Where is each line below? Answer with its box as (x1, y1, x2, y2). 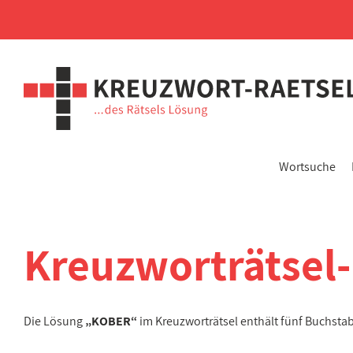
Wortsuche (279, 158, 336, 175)
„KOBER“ (85, 313, 137, 329)
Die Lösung (24, 313, 85, 329)
